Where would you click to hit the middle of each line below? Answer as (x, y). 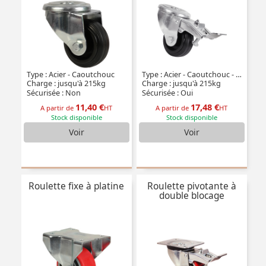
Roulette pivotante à (191, 186)
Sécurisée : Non (53, 93)
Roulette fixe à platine (77, 186)
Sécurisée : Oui (166, 93)
